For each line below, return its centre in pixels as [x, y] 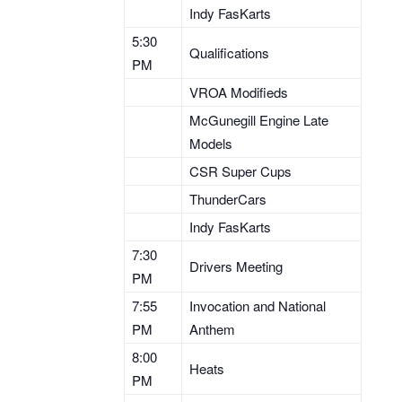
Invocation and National [258, 306]
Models [211, 143]
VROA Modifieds [239, 92]
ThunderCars [228, 199]
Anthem [212, 329]
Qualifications [229, 52]
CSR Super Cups [240, 171]
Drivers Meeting [236, 266]
